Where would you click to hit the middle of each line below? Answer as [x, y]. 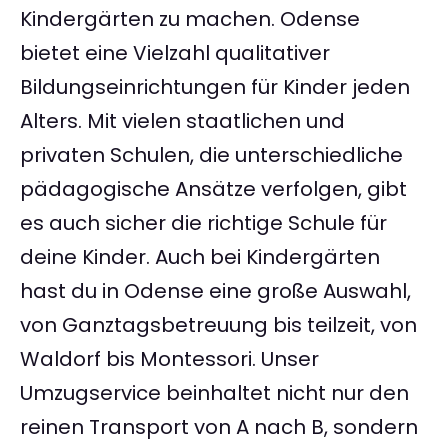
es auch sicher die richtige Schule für [203, 223]
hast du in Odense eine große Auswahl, [215, 291]
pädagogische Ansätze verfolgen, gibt [213, 189]
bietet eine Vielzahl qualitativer [175, 53]
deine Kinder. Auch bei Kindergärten [200, 257]
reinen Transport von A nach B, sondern [219, 427]
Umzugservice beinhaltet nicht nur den [214, 393]
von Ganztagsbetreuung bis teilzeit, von [218, 325]
